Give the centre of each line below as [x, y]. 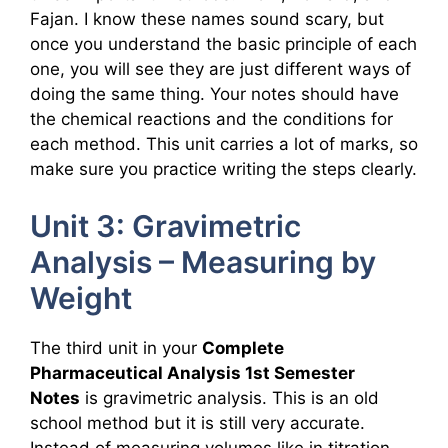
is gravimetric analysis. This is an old [229, 397]
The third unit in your [116, 347]
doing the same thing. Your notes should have [214, 94]
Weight [81, 297]
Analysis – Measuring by [203, 261]
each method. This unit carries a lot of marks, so [224, 144]
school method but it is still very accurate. [197, 422]
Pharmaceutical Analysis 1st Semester [192, 372]
